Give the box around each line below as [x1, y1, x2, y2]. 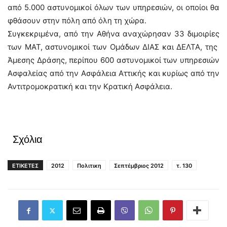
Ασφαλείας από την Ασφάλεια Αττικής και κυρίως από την [8, 68, 219, 78]
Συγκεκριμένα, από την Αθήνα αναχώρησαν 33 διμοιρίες [8, 29, 219, 39]
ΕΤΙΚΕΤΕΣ [12, 162, 39, 169]
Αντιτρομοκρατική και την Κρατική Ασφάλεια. [8, 82, 172, 91]
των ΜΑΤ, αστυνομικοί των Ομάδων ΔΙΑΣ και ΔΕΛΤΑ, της [8, 42, 219, 52]
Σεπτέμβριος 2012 [114, 162, 164, 169]
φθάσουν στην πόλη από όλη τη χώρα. [8, 16, 146, 25]
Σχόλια [13, 134, 43, 145]
